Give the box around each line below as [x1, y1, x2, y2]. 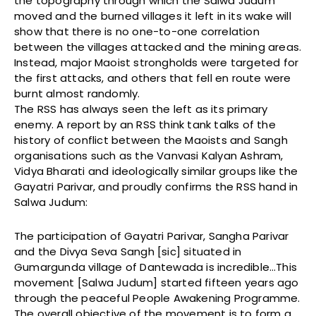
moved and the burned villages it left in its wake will [14, 8, 291, 24]
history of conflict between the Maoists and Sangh [14, 133, 288, 148]
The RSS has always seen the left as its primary [14, 102, 268, 117]
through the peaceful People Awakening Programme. [14, 291, 300, 306]
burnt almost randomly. [14, 86, 140, 102]
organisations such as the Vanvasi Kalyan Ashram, [14, 148, 284, 164]
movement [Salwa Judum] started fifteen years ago [14, 275, 299, 291]
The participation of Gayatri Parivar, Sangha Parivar [14, 229, 289, 244]
